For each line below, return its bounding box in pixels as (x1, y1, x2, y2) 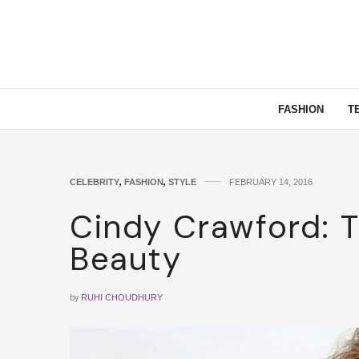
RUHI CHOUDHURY (81, 292, 163, 302)
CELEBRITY (70, 177, 119, 187)
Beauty (70, 238, 182, 280)
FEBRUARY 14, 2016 (229, 177, 313, 187)
